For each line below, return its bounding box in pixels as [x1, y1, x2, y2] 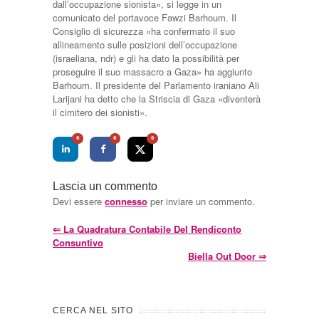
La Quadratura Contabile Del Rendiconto [61, 221, 241, 236]
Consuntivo [53, 235, 103, 249]
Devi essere [53, 194, 105, 208]
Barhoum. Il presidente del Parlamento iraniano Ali [53, 78, 259, 92]
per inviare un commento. [147, 194, 255, 208]
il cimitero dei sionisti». [53, 105, 147, 119]
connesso [105, 194, 147, 208]
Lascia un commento [53, 179, 157, 192]
